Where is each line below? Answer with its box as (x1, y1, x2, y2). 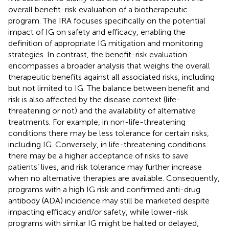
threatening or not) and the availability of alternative (8, 105, 196, 116)
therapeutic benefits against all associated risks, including (8, 72, 215, 82)
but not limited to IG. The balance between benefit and (8, 83, 210, 93)
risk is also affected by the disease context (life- (8, 94, 180, 104)
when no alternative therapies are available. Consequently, (8, 173, 220, 183)
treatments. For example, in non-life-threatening (8, 117, 186, 127)
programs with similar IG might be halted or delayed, (8, 218, 199, 228)
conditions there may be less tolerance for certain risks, (8, 128, 209, 138)
